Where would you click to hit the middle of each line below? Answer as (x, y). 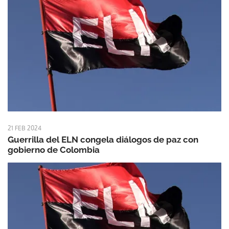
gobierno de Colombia (54, 150)
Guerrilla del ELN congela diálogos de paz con (103, 139)
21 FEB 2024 (25, 128)
